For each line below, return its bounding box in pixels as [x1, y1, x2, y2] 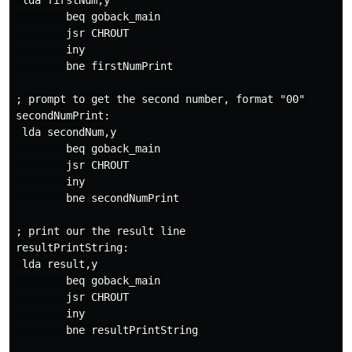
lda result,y [16, 258, 97, 270]
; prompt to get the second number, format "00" [16, 93, 305, 105]
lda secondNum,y [16, 126, 116, 138]
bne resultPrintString [16, 324, 198, 336]
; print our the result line [16, 225, 185, 237]
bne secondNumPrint [16, 192, 179, 204]
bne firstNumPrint [16, 60, 173, 72]
